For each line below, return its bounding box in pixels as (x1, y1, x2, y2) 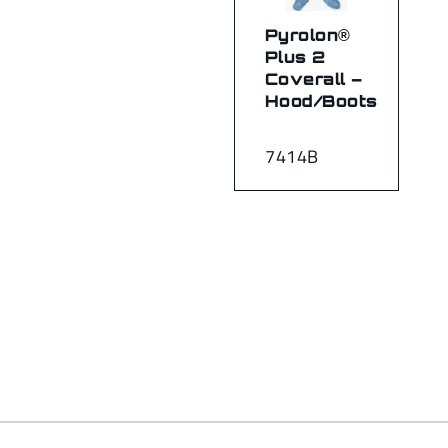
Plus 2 (265, 46, 326, 67)
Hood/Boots (265, 90, 378, 111)
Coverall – (265, 68, 363, 89)
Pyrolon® (265, 24, 351, 45)
